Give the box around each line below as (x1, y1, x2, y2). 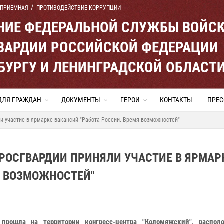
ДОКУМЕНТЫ (61, 96, 100, 104)
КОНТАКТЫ (160, 96, 192, 104)
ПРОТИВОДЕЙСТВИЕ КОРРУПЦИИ (36, 4, 121, 11)
